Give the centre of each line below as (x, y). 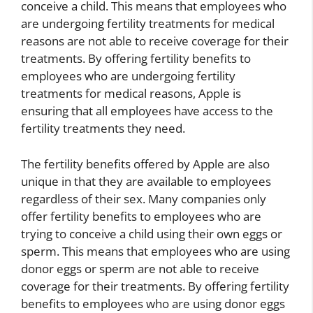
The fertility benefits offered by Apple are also (145, 163)
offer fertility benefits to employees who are (141, 216)
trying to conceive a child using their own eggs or (152, 233)
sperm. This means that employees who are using (155, 251)
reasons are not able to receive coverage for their (155, 41)
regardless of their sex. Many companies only (144, 198)
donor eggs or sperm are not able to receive (140, 268)
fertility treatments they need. (103, 129)
